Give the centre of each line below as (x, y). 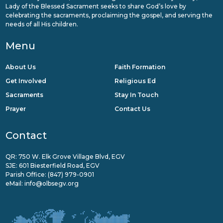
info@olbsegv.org (51, 184)
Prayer (15, 109)
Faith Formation (140, 67)
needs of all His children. (42, 24)
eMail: (15, 184)
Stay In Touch (136, 95)
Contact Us (132, 109)
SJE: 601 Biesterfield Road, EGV (52, 166)
